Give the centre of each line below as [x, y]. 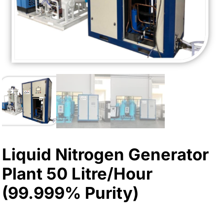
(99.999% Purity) [71, 193]
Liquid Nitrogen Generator [106, 154]
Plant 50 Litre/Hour [77, 173]
